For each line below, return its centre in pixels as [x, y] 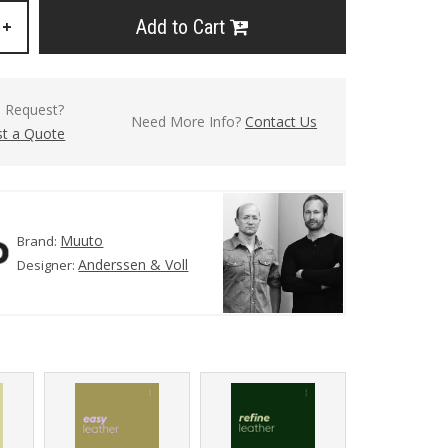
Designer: [48, 265]
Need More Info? [188, 121]
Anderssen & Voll [133, 265]
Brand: [39, 241]
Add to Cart [182, 27]
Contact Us [281, 121]
